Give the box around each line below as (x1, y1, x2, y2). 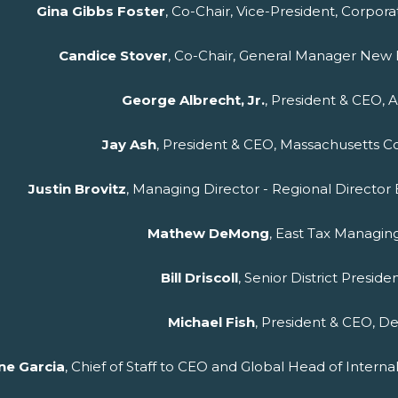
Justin (28, 180, 75, 198)
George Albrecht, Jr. (121, 92, 265, 109)
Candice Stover (59, 47, 168, 65)
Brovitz (74, 180, 126, 198)
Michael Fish (168, 314, 255, 331)
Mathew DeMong (147, 225, 269, 243)
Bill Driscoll (160, 269, 238, 287)
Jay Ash (102, 136, 156, 154)
